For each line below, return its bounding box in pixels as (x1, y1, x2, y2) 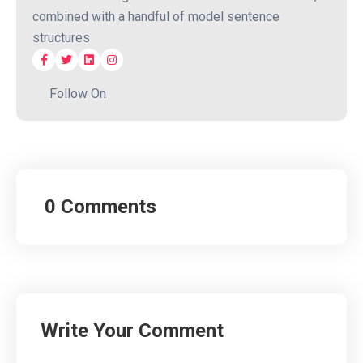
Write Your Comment (41, 319, 224, 343)
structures (32, 30, 90, 46)
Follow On (49, 86, 106, 102)
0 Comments (45, 195, 156, 219)
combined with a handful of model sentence (32, 9, 280, 25)
